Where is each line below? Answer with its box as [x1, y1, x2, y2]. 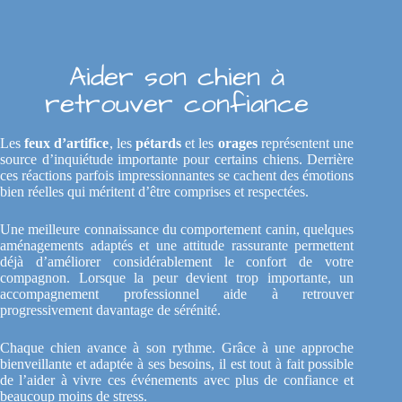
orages [217, 135, 258, 152]
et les [181, 135, 218, 152]
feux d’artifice [24, 135, 109, 152]
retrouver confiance [45, 85, 310, 124]
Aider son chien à [69, 58, 285, 97]
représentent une [257, 135, 354, 152]
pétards [135, 135, 181, 152]
